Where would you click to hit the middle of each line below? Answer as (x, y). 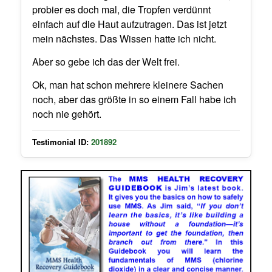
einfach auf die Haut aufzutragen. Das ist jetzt (129, 24)
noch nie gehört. (66, 114)
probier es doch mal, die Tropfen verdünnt (121, 10)
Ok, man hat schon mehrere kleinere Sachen (127, 84)
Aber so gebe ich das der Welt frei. (106, 62)
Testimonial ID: (60, 141)
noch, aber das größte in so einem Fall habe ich (134, 99)
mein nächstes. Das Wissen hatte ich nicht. (124, 39)
